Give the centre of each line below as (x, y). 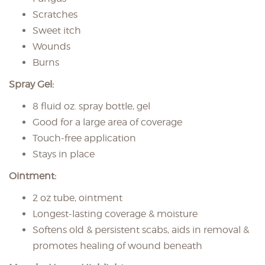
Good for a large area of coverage (107, 122)
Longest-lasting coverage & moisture (115, 214)
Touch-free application (84, 138)
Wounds (51, 46)
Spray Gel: (31, 84)
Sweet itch (57, 30)
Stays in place (64, 154)
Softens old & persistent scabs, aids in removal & (141, 230)
